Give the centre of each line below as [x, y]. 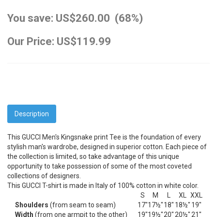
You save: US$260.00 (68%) [75, 18]
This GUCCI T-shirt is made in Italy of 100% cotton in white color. [103, 185]
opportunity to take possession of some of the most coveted [100, 166]
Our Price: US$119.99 [59, 41]
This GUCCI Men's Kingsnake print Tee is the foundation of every [104, 137]
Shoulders [31, 205]
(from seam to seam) [82, 205]
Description [32, 114]
